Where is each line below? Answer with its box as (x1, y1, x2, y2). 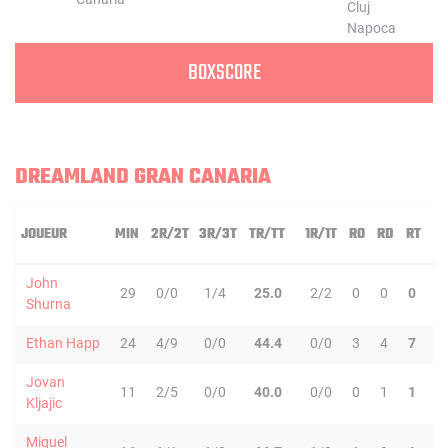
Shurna (26, 296, 71, 312)
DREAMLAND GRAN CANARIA (15, 160, 271, 194)
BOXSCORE (187, 56, 261, 90)
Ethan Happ (26, 335, 100, 351)
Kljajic (26, 395, 62, 411)
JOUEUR (21, 223, 67, 246)
